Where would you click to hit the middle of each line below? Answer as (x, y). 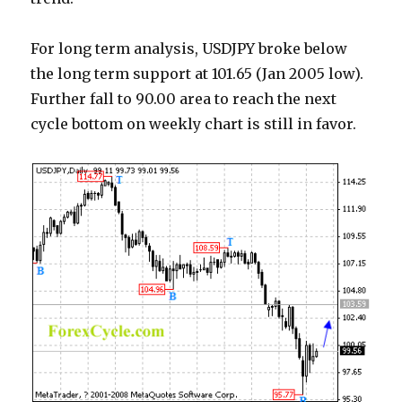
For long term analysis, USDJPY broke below (189, 48)
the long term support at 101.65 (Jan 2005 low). (197, 74)
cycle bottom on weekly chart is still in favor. (194, 124)
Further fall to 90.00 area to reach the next (184, 99)
